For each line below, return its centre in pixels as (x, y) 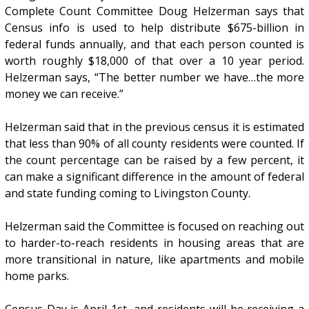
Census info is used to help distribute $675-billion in (154, 28)
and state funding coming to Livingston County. (127, 193)
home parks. (37, 276)
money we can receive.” (64, 94)
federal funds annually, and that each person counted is (154, 44)
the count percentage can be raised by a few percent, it (154, 160)
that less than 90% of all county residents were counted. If (154, 144)
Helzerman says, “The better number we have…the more (154, 78)
